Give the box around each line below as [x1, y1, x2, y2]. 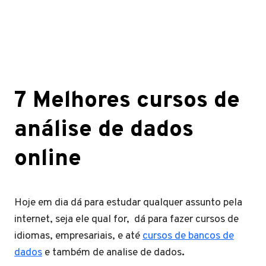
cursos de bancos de [142, 229, 234, 243]
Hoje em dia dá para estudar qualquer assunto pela [14, 196, 242, 210]
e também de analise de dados [42, 246, 182, 259]
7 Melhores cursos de [14, 87, 240, 116]
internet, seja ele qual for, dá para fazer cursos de [14, 213, 239, 226]
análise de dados [14, 116, 194, 145]
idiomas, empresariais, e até [14, 229, 142, 243]
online [14, 145, 81, 174]
